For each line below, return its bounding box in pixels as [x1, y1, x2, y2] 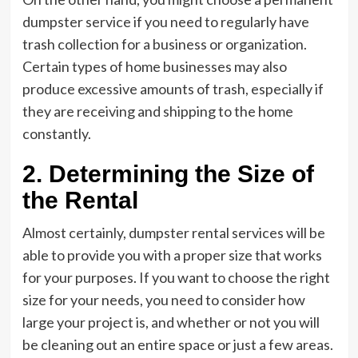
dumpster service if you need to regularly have [22, 13, 309, 30]
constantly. [22, 125, 91, 142]
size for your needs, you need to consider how [22, 291, 305, 308]
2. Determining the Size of [22, 161, 314, 187]
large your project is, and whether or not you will [22, 313, 320, 331]
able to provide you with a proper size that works [22, 246, 322, 264]
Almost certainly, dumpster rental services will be [22, 224, 325, 241]
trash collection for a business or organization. [22, 35, 307, 53]
